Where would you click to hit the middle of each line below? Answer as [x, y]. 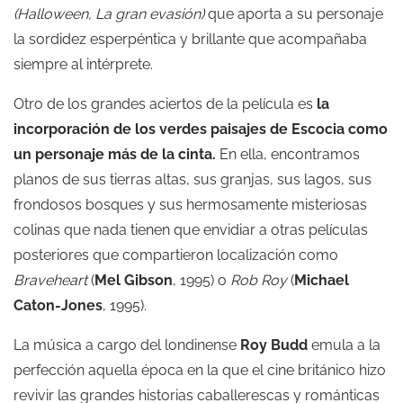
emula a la [344, 345]
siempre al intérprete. [83, 65]
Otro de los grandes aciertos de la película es [165, 104]
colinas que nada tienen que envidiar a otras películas [191, 230]
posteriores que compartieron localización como [176, 255]
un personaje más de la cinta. [115, 155]
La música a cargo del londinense [127, 345]
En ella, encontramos [288, 155]
